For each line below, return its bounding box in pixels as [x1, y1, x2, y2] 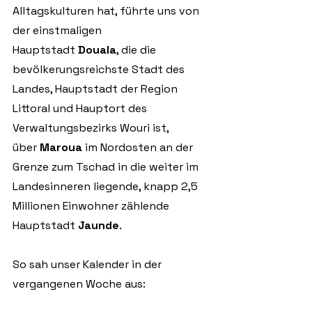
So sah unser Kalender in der [13, 257, 164, 272]
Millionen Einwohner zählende [13, 198, 172, 213]
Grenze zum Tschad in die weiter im [13, 159, 201, 174]
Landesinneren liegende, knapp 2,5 [13, 179, 201, 194]
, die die [116, 42, 159, 57]
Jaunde [78, 218, 119, 233]
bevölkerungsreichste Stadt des [13, 62, 187, 77]
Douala [78, 42, 116, 57]
